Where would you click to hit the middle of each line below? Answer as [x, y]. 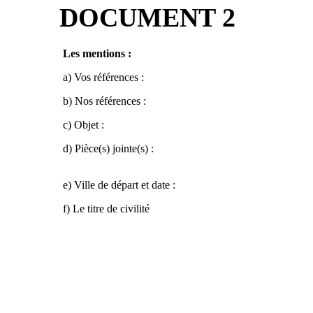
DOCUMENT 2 [147, 17]
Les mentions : [97, 53]
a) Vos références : [103, 77]
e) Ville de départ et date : [119, 185]
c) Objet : [83, 125]
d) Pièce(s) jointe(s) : [108, 148]
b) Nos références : [104, 101]
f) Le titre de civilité [106, 209]
